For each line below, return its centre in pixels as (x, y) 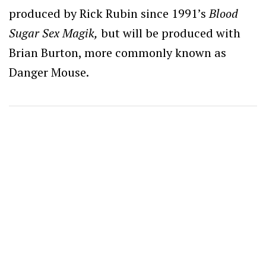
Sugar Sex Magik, (53, 33)
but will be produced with (169, 33)
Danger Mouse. (49, 72)
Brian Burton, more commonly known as (118, 53)
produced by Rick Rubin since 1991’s (109, 14)
